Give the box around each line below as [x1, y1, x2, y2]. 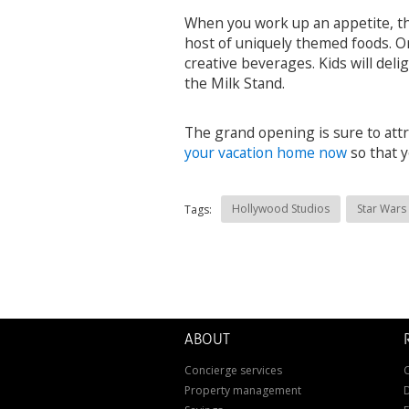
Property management [184, 382, 301, 398]
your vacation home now [184, 142, 347, 163]
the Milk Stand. [184, 73, 285, 94]
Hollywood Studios [232, 200, 330, 216]
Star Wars [357, 200, 406, 216]
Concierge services [184, 362, 282, 378]
